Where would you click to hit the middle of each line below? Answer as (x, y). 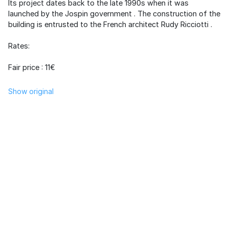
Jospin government (98, 14)
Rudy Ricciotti (185, 24)
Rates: (19, 46)
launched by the (37, 14)
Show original (31, 91)
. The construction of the (176, 14)
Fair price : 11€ (32, 67)
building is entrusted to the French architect (85, 24)
